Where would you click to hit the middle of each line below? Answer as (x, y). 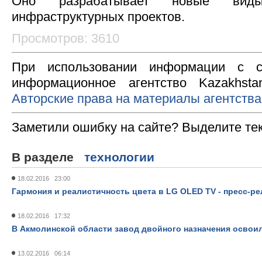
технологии (119, 157)
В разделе (48, 157)
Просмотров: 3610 (65, 38)
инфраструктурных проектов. (98, 17)
